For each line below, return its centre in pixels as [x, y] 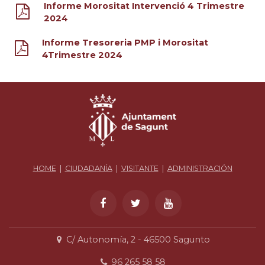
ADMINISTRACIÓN [200, 168]
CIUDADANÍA [88, 168]
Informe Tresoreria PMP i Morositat [125, 42]
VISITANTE [140, 168]
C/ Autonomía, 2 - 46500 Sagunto [137, 240]
